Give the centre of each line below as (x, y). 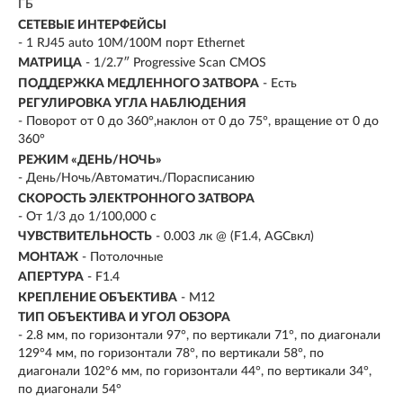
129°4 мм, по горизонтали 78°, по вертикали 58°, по (171, 354)
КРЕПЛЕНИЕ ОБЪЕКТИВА (98, 297)
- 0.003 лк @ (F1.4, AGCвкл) (235, 237)
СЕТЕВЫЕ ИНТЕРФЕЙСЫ (92, 25)
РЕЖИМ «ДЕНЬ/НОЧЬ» (90, 160)
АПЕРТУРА (51, 278)
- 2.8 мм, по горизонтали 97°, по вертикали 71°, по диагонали (199, 336)
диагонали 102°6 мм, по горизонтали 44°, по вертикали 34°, (195, 372)
